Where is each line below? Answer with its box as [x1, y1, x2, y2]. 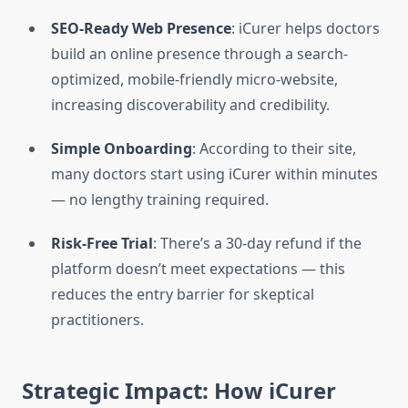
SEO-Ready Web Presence [51, 18, 231, 39]
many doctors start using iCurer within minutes [51, 164, 378, 185]
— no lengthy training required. [51, 189, 269, 210]
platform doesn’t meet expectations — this [51, 259, 345, 280]
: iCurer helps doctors [231, 18, 380, 39]
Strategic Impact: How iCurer [22, 375, 336, 406]
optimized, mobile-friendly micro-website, [51, 69, 338, 90]
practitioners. [51, 310, 144, 331]
